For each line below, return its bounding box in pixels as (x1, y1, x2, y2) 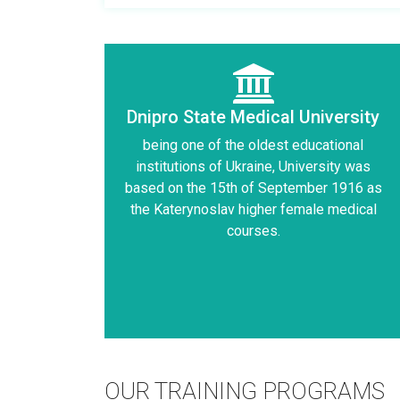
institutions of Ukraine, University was (136, 158, 371, 176)
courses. (226, 222, 280, 240)
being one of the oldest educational (143, 137, 363, 154)
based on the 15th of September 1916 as (124, 179, 382, 197)
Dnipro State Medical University (127, 106, 379, 129)
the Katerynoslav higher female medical (129, 201, 377, 219)
